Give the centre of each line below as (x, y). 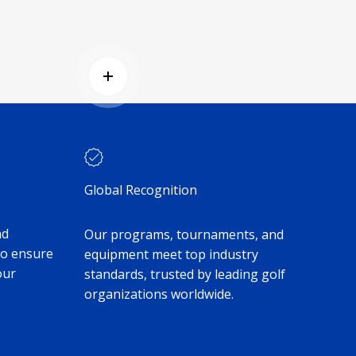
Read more (140, 85)
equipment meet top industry (171, 254)
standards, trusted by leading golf (185, 274)
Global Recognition (141, 190)
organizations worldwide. (159, 294)
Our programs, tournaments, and (184, 234)
